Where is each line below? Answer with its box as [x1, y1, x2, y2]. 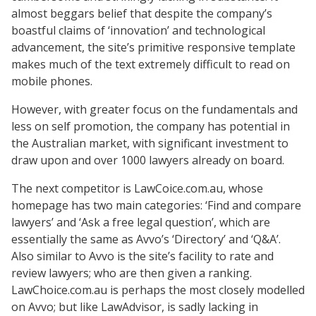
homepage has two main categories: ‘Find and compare [11, 197, 301, 213]
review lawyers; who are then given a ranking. [11, 265, 252, 281]
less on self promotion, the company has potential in [11, 118, 290, 134]
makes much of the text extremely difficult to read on [11, 56, 290, 72]
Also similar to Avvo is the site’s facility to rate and [11, 248, 274, 264]
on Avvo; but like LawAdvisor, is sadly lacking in [11, 298, 258, 315]
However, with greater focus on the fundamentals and [11, 101, 298, 117]
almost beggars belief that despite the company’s [11, 5, 272, 21]
